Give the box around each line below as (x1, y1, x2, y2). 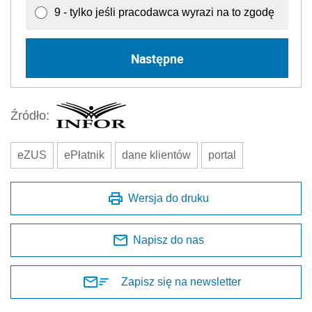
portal (208, 149, 236, 162)
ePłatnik (64, 149, 104, 162)
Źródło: (10, 108, 49, 123)
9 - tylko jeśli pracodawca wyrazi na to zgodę (54, 6, 274, 19)
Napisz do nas (133, 234, 204, 247)
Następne (130, 49, 184, 67)
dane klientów (122, 149, 191, 162)
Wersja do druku (128, 192, 209, 205)
